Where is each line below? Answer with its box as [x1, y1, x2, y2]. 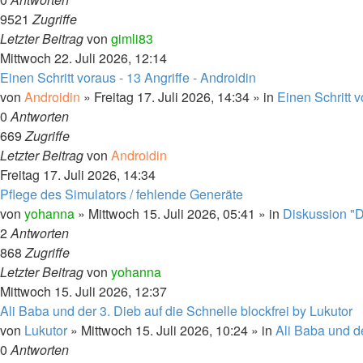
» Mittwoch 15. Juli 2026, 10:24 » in [67, 321, 275, 340]
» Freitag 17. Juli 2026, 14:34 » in [80, 88, 277, 106]
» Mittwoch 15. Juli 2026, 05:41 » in [75, 204, 283, 223]
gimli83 [111, 29, 153, 48]
